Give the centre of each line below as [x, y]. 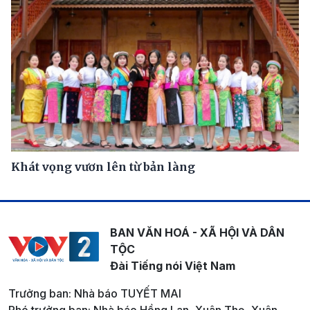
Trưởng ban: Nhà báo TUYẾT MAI [95, 294]
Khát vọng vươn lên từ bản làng [103, 167]
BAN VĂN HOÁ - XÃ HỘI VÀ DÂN [197, 233]
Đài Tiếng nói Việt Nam [172, 266]
